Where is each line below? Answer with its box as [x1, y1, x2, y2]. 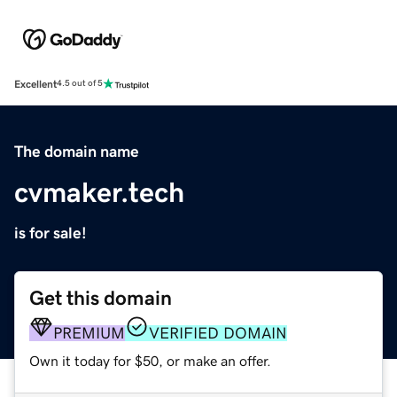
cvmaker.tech [14, 177, 184, 206]
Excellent [14, 78, 57, 90]
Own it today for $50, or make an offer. [29, 353, 271, 368]
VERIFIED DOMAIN [149, 324, 287, 341]
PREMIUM [53, 324, 125, 341]
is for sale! [14, 224, 87, 241]
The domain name [14, 143, 139, 160]
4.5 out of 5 [57, 79, 103, 89]
